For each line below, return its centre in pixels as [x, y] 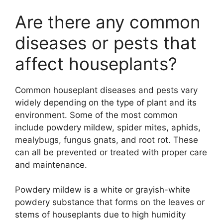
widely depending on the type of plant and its [106, 102]
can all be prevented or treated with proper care [111, 152]
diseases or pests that [106, 43]
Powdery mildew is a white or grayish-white [103, 190]
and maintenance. [51, 165]
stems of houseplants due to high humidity [100, 215]
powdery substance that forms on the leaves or [110, 202]
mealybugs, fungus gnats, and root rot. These [107, 140]
